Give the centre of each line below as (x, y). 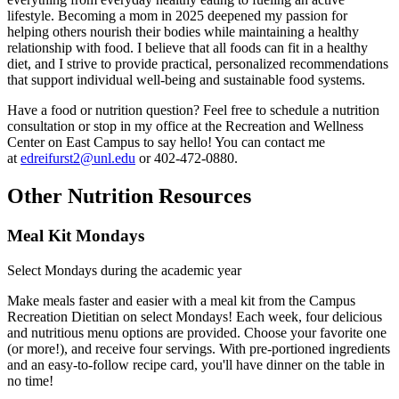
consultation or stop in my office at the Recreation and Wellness (185, 126)
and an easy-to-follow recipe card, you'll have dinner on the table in (196, 364)
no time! (32, 380)
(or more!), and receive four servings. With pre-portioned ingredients (199, 348)
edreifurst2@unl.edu (78, 159)
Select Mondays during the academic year (124, 270)
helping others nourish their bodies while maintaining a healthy (183, 32)
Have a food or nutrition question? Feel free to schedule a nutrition (193, 110)
